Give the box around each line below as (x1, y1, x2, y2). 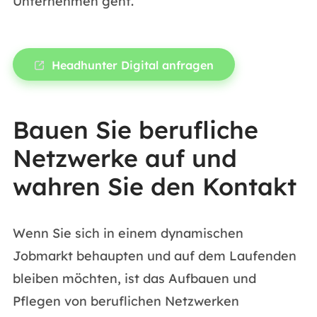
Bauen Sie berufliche (12, 115, 258, 145)
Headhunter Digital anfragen (51, 58, 214, 72)
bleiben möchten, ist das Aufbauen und (12, 270, 256, 287)
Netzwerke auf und (12, 143, 237, 173)
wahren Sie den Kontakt (12, 171, 296, 202)
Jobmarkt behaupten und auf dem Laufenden (12, 248, 296, 264)
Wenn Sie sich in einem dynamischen (12, 225, 243, 241)
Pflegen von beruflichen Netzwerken (12, 293, 239, 309)
